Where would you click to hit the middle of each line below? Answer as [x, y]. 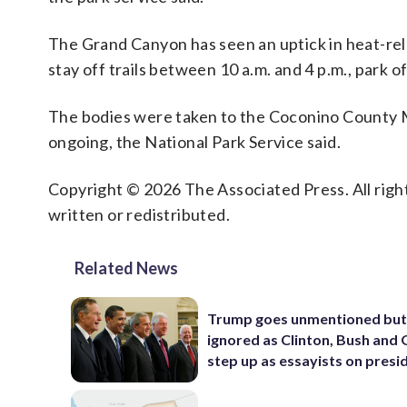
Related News [126, 268]
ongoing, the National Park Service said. [194, 142]
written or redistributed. [139, 214]
